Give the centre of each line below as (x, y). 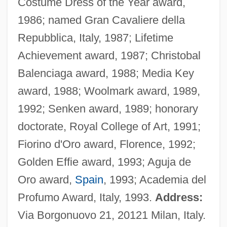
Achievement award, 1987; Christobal (109, 55)
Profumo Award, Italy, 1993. (86, 197)
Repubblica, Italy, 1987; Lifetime (95, 37)
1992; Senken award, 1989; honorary (108, 108)
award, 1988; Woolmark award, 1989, (109, 91)
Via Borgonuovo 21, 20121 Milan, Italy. (111, 215)
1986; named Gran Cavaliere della (101, 20)
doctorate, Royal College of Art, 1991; (109, 126)
